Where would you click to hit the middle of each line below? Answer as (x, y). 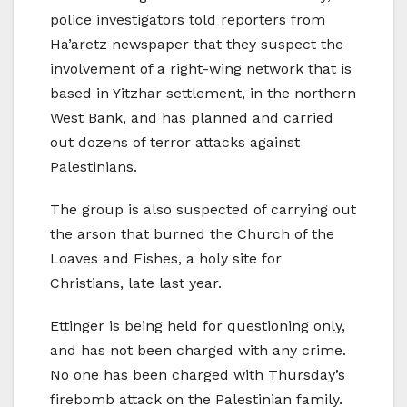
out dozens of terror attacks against (175, 142)
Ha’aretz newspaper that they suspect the (197, 44)
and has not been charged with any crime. (198, 350)
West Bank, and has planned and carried (192, 117)
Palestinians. (94, 166)
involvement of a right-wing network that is (201, 68)
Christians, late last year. (136, 283)
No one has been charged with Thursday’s (198, 374)
